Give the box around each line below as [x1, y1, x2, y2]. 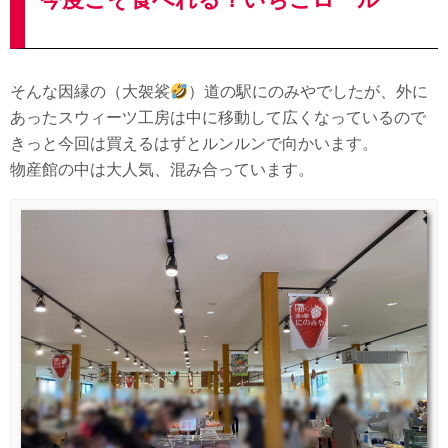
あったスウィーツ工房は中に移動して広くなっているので [10, 109, 426, 127]
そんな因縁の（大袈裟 [10, 83, 170, 101]
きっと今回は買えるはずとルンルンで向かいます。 [10, 135, 378, 153]
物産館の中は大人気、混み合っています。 [10, 161, 314, 179]
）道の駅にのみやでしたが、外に [188, 83, 429, 101]
